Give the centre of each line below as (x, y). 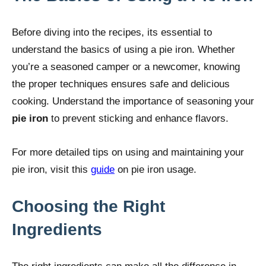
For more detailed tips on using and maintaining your (128, 152)
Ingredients (57, 229)
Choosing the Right (88, 206)
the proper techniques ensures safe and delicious (121, 84)
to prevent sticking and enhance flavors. (138, 118)
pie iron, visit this (51, 169)
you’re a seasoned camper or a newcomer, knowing (126, 66)
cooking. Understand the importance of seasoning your (133, 101)
